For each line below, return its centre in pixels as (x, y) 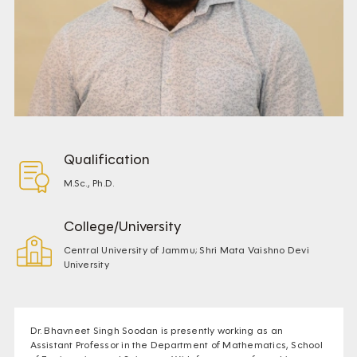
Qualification (106, 160)
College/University (122, 227)
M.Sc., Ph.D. (89, 183)
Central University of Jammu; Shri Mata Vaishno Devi (186, 250)
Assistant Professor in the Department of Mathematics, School (176, 345)
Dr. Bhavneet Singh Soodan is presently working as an (156, 331)
